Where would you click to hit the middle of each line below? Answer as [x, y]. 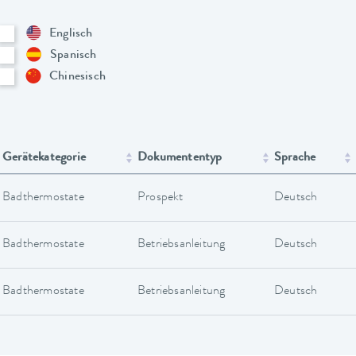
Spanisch [74, 55]
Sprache [295, 158]
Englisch [71, 34]
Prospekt [161, 197]
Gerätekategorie [44, 158]
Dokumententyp [180, 158]
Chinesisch [77, 77]
